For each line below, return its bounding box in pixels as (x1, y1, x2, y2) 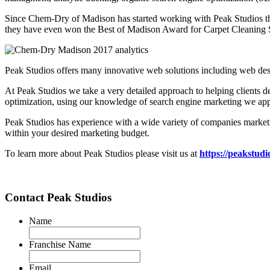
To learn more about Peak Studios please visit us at (5, 148, 199, 159)
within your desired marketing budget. (5, 128, 149, 139)
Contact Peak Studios (5, 191, 111, 204)
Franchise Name (29, 239, 91, 250)
